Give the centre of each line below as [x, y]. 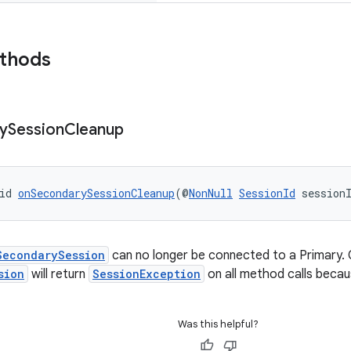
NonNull [211, 193]
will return [58, 274]
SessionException [147, 274]
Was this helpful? [218, 324]
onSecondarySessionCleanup [96, 193]
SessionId [267, 193]
